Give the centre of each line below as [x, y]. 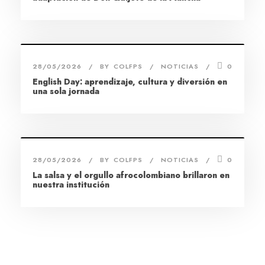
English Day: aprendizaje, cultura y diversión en [130, 82]
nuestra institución [71, 185]
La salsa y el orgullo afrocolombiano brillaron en [131, 175]
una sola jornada [66, 91]
